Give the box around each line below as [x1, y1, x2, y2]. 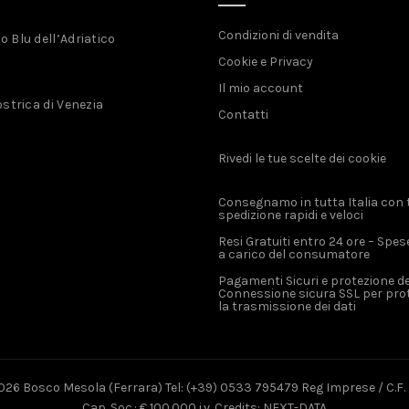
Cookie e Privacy [218, 54, 313, 69]
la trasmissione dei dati [218, 299, 356, 314]
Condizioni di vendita [218, 27, 339, 43]
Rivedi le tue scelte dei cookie [218, 151, 386, 166]
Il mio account [218, 80, 303, 96]
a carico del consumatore [218, 246, 370, 262]
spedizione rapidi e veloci [218, 207, 363, 223]
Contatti [218, 107, 268, 122]
